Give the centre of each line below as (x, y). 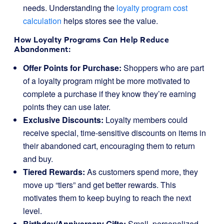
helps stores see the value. (110, 21)
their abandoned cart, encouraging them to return (109, 146)
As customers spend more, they (141, 172)
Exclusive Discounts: (63, 120)
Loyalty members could (145, 120)
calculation (42, 21)
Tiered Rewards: (54, 172)
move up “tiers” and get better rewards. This (99, 185)
